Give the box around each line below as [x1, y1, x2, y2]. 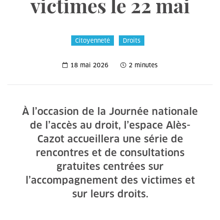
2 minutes [129, 61, 158, 69]
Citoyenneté [75, 37, 110, 44]
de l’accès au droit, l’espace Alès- [29, 119, 191, 132]
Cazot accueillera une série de [37, 133, 183, 145]
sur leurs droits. [72, 188, 148, 200]
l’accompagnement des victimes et [25, 174, 195, 187]
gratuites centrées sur [56, 160, 164, 173]
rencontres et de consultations [35, 146, 185, 159]
